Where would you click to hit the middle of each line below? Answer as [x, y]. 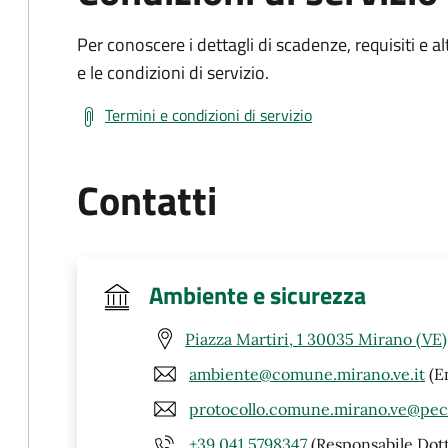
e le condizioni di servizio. [173, 72]
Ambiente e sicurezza [257, 295]
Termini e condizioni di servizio [208, 115]
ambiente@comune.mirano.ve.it [307, 373]
